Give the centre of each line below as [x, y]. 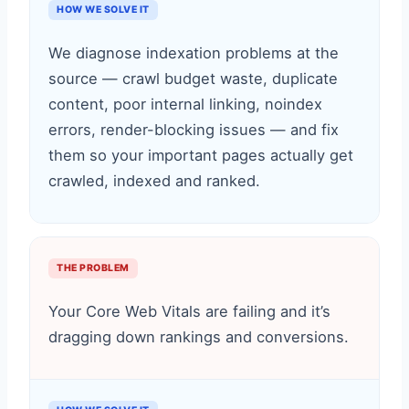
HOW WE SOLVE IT [103, 10]
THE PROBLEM [93, 268]
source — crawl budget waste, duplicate [193, 79]
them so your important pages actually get [201, 155]
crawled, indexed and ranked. [154, 181]
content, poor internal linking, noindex [185, 104]
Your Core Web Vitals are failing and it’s [189, 311]
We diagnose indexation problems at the [194, 53]
